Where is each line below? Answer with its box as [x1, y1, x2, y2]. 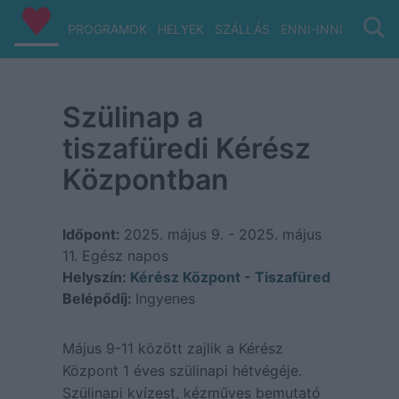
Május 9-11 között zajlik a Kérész [61, 339, 283, 357]
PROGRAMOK [67, 21, 147, 37]
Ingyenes [134, 289, 195, 307]
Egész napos [77, 247, 168, 265]
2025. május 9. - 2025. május [123, 225, 322, 243]
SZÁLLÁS [214, 21, 270, 37]
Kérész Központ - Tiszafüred [129, 268, 330, 286]
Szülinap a [61, 100, 203, 134]
